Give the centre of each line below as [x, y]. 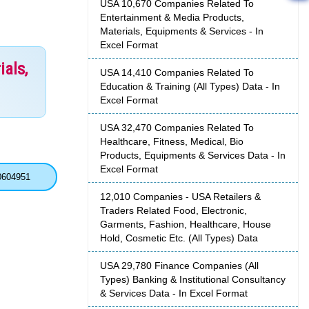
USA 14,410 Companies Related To [177, 73]
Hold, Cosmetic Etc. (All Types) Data [179, 238]
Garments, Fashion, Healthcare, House [186, 225]
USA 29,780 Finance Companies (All [179, 266]
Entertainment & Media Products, [172, 18]
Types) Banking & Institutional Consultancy [193, 280]
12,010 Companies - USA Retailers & [180, 197]
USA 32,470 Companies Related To [177, 128]
